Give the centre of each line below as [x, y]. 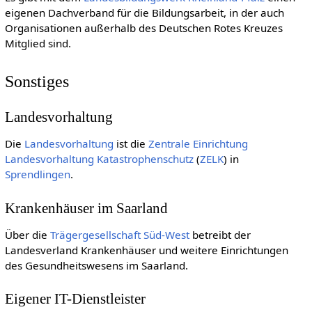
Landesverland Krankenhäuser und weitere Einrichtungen [146, 250]
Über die [27, 234]
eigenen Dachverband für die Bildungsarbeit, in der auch [144, 12]
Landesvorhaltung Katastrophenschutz [99, 158]
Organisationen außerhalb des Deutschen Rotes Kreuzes [143, 28]
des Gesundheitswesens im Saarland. [96, 265]
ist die [131, 143]
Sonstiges [37, 81]
